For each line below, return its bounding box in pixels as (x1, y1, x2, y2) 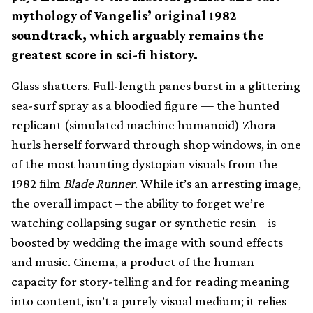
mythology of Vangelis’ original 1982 (11, 8, 236, 23)
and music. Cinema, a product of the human (11, 254, 254, 269)
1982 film (11, 176, 64, 191)
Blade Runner (64, 176, 135, 191)
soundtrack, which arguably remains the (11, 28, 264, 43)
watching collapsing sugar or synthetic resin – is (11, 215, 276, 230)
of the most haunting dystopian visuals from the (11, 156, 277, 171)
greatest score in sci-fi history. (11, 48, 198, 62)
